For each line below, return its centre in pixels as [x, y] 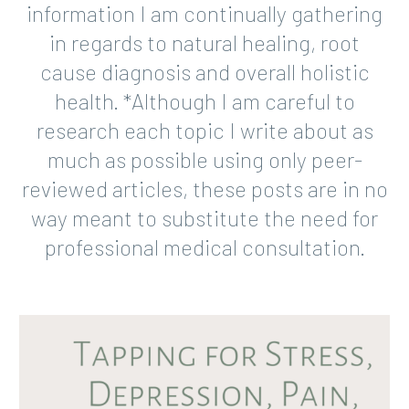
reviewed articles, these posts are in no [204, 188]
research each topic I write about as [204, 130]
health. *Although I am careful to [204, 100]
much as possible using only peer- [204, 159]
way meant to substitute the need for [204, 217]
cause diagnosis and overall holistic [204, 71]
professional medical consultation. [204, 246]
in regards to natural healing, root [204, 42]
